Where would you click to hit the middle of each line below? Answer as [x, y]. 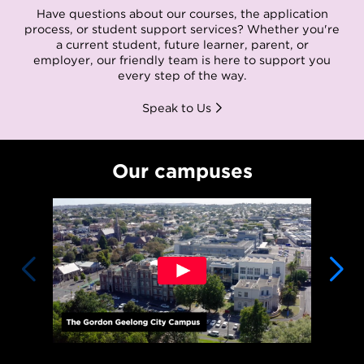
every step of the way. [182, 76]
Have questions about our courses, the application [182, 14]
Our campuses [182, 171]
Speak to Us [177, 107]
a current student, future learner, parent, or [182, 45]
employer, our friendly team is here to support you [182, 60]
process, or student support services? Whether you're [182, 29]
